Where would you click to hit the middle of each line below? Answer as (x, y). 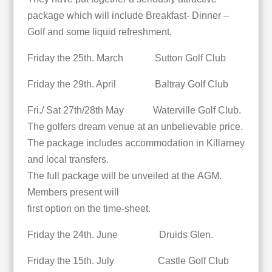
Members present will (73, 192)
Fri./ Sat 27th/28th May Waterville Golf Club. (134, 110)
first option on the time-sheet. (89, 209)
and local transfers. (68, 159)
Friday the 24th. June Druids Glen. (120, 235)
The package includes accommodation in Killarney (136, 143)
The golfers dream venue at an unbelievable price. (135, 127)
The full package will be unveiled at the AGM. (124, 176)
